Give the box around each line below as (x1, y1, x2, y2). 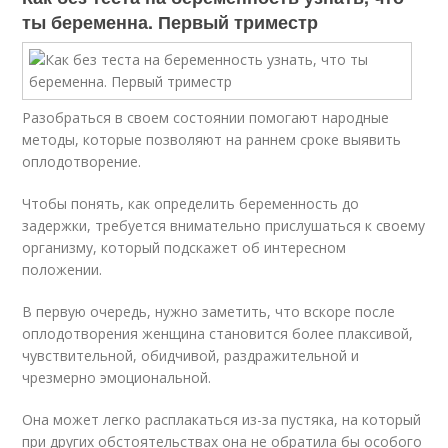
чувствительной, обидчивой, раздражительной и (22, 346, 360, 365)
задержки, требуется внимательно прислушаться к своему (22, 216, 426, 235)
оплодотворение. (22, 152, 142, 171)
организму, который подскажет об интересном (22, 238, 347, 257)
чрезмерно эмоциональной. (22, 368, 212, 387)
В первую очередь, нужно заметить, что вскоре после (22, 302, 396, 321)
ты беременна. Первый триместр (22, 9, 319, 35)
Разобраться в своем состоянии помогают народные (22, 108, 390, 127)
